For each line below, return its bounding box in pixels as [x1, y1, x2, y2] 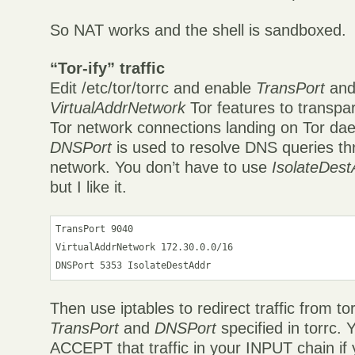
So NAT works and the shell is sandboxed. [50, 21, 347, 39]
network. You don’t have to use [50, 158, 273, 176]
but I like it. [50, 177, 128, 196]
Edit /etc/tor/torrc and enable [50, 78, 257, 97]
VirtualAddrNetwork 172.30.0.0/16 [55, 242, 234, 254]
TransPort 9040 [55, 223, 134, 235]
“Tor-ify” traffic [50, 59, 166, 77]
